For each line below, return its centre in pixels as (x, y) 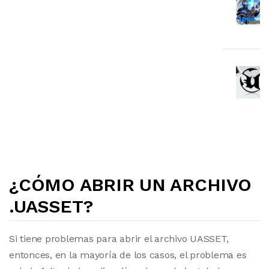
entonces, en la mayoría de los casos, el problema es (128, 255)
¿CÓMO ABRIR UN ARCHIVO (130, 185)
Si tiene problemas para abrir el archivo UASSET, (119, 239)
